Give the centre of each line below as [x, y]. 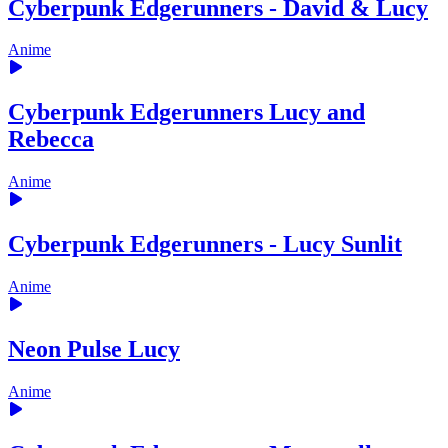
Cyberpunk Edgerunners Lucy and [186, 112]
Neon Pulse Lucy [94, 348]
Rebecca [51, 139]
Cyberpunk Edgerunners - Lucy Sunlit [205, 244]
